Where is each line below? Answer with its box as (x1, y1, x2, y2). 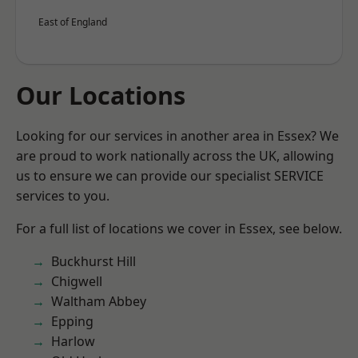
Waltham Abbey (51, 292, 146, 310)
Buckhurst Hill (51, 253, 136, 270)
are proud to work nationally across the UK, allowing (16, 147, 334, 165)
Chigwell (51, 272, 102, 290)
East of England (38, 15, 107, 29)
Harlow (51, 332, 95, 350)
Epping (51, 312, 93, 330)
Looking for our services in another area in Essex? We (16, 127, 339, 145)
